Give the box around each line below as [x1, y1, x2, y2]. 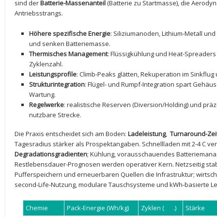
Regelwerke [29, 100, 64, 109]
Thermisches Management [29, 49, 108, 58]
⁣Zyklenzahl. [29, 60, 63, 68]
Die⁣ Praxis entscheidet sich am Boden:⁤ [15, 129, 128, 138]
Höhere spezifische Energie [29, 29, 110, 38]
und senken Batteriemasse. [29, 39, 110, 48]
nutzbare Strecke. [29, 110, 81, 119]
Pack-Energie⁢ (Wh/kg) [66, 203, 129, 212]
